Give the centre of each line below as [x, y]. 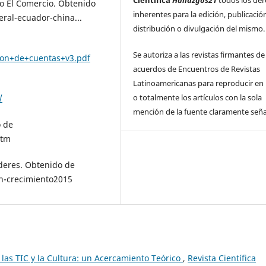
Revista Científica [222, 258]
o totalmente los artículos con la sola [198, 98]
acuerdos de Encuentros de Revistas [197, 69]
